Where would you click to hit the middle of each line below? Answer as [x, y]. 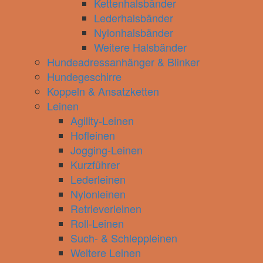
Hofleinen [93, 135]
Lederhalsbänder [134, 18]
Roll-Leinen [97, 223]
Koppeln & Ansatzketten [103, 91]
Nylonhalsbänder [134, 32]
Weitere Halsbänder [140, 47]
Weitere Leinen [106, 252]
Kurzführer [95, 164]
